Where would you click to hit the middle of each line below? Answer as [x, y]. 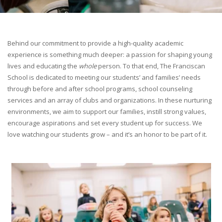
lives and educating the [43, 66]
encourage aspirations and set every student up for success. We [105, 123]
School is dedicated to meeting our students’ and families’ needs [104, 77]
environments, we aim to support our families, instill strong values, [107, 111]
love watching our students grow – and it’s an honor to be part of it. [107, 134]
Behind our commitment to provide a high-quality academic [95, 43]
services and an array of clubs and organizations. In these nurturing [110, 100]
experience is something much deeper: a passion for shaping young [110, 55]
